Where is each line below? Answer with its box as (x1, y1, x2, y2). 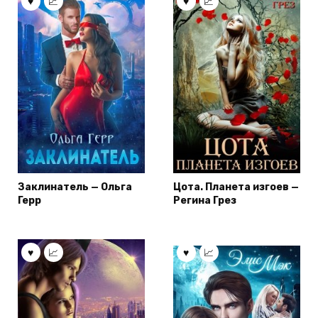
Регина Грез (173, 194, 236, 207)
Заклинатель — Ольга (18, 181, 132, 194)
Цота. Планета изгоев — (173, 181, 299, 194)
